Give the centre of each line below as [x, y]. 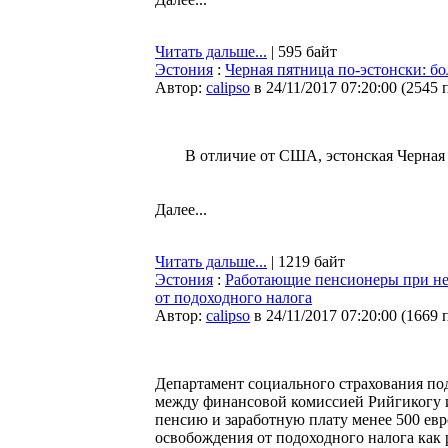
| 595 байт [302, 51]
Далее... [181, 209]
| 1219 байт [306, 261]
